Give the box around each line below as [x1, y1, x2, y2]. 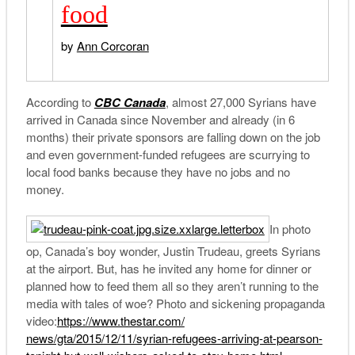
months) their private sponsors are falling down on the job [25, 128, 320, 145]
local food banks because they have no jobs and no [25, 162, 290, 180]
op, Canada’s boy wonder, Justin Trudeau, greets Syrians [25, 242, 321, 260]
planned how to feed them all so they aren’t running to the [25, 277, 319, 295]
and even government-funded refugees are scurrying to [25, 145, 310, 162]
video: [25, 312, 57, 330]
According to [25, 93, 94, 110]
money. [25, 180, 64, 197]
